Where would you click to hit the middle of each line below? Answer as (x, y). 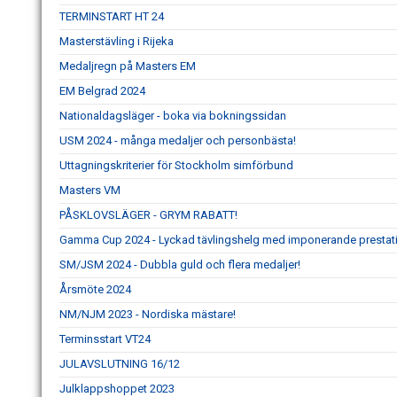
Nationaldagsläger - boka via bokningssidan (173, 116)
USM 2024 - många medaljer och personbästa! (178, 141)
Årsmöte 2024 (95, 290)
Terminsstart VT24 (105, 339)
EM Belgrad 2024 (102, 91)
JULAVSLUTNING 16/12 (120, 364)
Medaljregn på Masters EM (128, 66)
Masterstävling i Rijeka (117, 42)
